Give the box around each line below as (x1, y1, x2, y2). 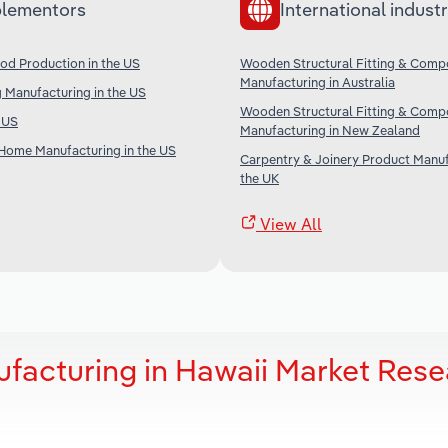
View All (256, 213, 322, 234)
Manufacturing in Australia (240, 73, 395, 90)
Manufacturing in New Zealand (240, 121, 420, 138)
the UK (240, 169, 279, 186)
